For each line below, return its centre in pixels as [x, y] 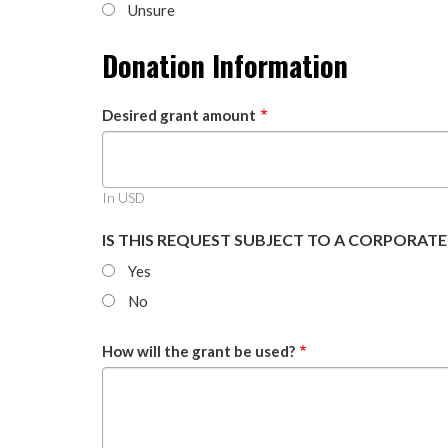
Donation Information [225, 66]
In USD [123, 198]
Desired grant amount [179, 115]
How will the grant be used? [198, 350]
